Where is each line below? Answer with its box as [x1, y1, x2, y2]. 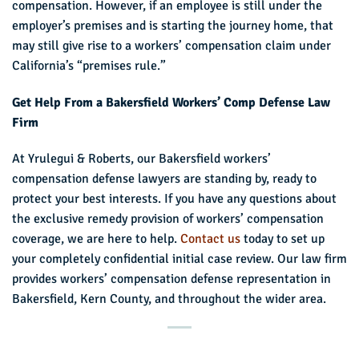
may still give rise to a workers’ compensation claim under [12, 37, 331, 54]
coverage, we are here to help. [12, 231, 180, 248]
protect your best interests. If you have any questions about [12, 191, 337, 208]
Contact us [180, 231, 240, 248]
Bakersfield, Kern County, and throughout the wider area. [12, 291, 326, 308]
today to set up [240, 231, 325, 248]
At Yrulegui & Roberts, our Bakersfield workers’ [12, 151, 271, 167]
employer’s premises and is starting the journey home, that [12, 17, 333, 34]
